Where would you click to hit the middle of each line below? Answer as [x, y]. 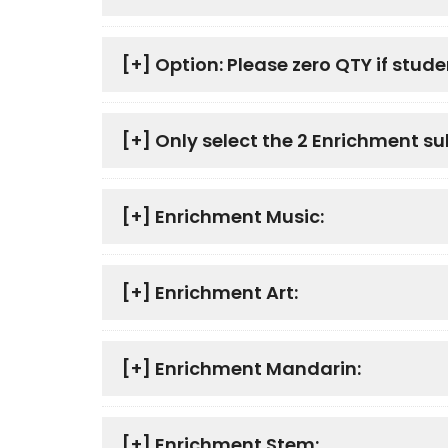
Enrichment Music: [237, 217]
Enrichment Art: [224, 293]
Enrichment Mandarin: [256, 369]
